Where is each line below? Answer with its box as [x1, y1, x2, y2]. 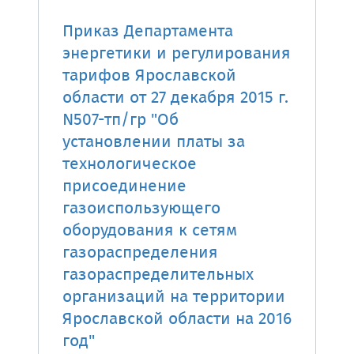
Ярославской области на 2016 [62, 307, 292, 333]
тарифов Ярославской [62, 63, 236, 89]
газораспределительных [62, 262, 254, 288]
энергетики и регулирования [62, 41, 291, 67]
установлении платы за [62, 130, 245, 156]
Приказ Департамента [62, 19, 233, 45]
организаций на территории [62, 284, 285, 311]
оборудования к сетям [62, 218, 237, 244]
